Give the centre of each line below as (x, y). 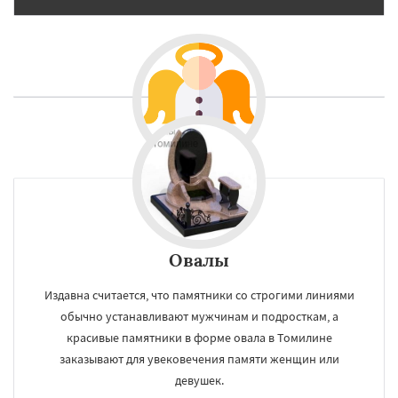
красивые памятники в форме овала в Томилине (199, 338)
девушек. (199, 381)
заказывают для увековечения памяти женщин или (199, 359)
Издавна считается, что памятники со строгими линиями (199, 295)
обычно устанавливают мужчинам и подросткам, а (199, 317)
